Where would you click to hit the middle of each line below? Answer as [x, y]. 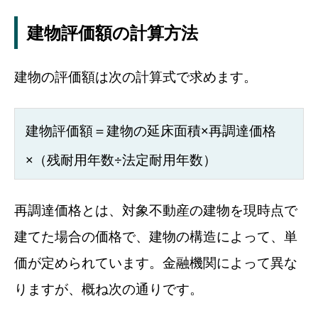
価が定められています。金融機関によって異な [156, 262]
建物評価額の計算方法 [112, 33]
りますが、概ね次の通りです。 [109, 288]
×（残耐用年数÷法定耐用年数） [121, 159]
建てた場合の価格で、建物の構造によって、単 [156, 236]
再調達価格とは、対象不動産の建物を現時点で [156, 209]
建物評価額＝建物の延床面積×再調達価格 [151, 130]
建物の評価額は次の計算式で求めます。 [136, 76]
